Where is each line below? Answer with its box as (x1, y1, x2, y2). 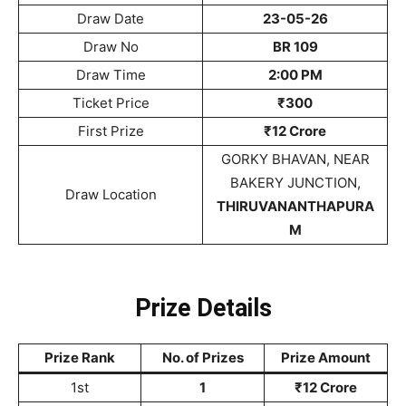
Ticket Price (72, 94, 150, 111)
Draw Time (75, 66, 146, 83)
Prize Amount (281, 349, 371, 366)
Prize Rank (44, 349, 115, 366)
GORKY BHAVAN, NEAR (220, 150, 370, 168)
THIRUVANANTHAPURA (216, 198, 374, 215)
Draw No (82, 38, 139, 55)
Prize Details (134, 294, 272, 323)
